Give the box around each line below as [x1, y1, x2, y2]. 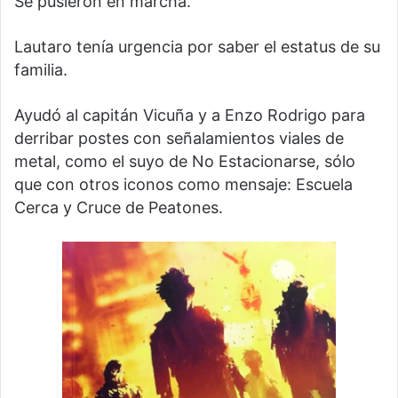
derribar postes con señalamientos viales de [14, 129, 344, 148]
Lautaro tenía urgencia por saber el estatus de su [14, 37, 380, 57]
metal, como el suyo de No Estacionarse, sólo [14, 152, 355, 171]
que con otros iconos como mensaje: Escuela [14, 175, 353, 195]
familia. [14, 60, 68, 80]
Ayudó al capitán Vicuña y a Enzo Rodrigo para [14, 106, 365, 125]
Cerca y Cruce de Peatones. [14, 198, 223, 218]
